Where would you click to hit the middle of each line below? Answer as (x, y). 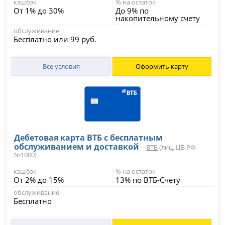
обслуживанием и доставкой (77, 147)
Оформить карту (162, 67)
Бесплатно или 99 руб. (55, 39)
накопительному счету (158, 18)
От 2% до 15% (39, 180)
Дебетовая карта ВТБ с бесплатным (89, 138)
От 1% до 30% (39, 11)
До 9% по (132, 11)
